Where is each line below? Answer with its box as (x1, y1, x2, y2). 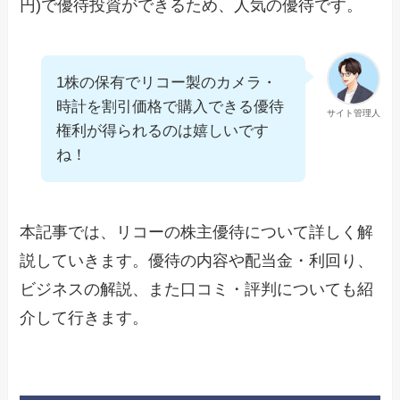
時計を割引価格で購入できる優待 (56, 97, 285, 115)
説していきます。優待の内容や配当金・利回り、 (20, 251, 374, 270)
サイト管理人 (326, 107, 380, 118)
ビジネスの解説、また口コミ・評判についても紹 (20, 279, 374, 298)
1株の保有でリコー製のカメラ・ (56, 73, 278, 91)
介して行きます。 (20, 308, 149, 327)
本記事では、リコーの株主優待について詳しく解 (20, 222, 374, 241)
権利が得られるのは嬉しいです (56, 121, 270, 139)
